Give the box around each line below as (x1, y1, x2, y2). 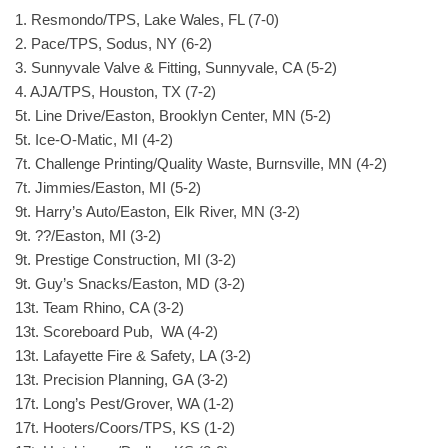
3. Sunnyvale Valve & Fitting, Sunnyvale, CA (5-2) (15, 59, 337, 76)
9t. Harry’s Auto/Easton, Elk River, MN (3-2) (15, 203, 300, 220)
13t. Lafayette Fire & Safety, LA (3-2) (15, 347, 251, 364)
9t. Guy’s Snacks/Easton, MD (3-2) (15, 275, 245, 292)
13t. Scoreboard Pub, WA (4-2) (15, 323, 218, 340)
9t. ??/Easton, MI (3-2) (15, 227, 161, 244)
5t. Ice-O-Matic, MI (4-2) (15, 131, 173, 148)
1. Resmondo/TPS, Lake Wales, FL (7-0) (15, 11, 279, 28)
